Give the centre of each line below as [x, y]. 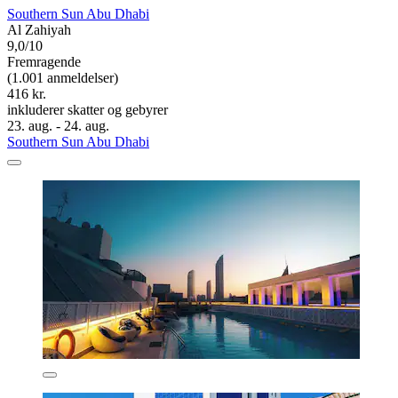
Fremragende [44, 62]
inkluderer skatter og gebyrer [88, 110]
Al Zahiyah [39, 30]
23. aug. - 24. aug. [58, 126]
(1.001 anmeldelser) [63, 78]
